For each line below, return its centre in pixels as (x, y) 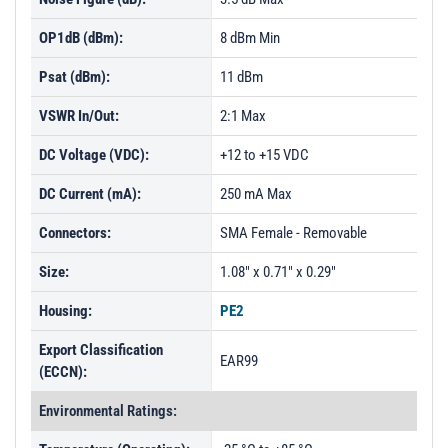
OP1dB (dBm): (81, 38)
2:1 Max (243, 116)
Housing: (65, 311)
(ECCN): (63, 372)
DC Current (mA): (90, 194)
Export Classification (101, 350)
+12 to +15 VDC (264, 155)
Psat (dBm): (74, 77)
